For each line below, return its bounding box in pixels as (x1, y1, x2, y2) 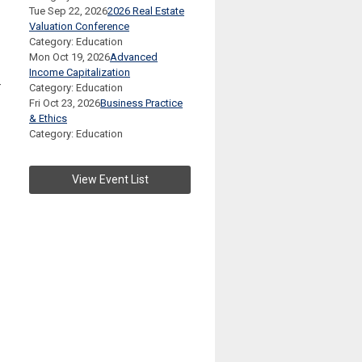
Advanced (110, 51, 158, 64)
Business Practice (100, 97, 183, 110)
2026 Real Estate (107, 5, 184, 18)
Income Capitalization (29, 66, 130, 79)
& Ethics (29, 112, 67, 125)
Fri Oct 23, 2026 (29, 97, 100, 110)
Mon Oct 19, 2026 (29, 51, 110, 64)
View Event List (71, 173, 149, 187)
